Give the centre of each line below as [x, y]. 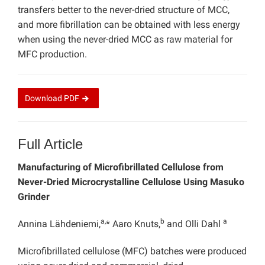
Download [44, 98]
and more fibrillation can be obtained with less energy [129, 25]
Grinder [34, 197]
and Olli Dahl [194, 224]
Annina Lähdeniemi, [59, 224]
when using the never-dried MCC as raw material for [125, 40]
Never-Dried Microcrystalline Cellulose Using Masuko [131, 182]
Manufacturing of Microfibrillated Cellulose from [121, 167]
